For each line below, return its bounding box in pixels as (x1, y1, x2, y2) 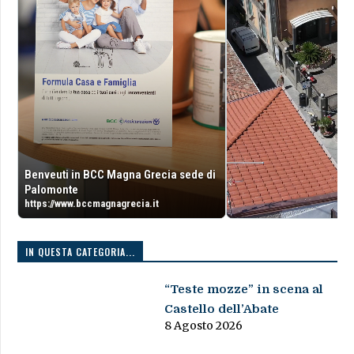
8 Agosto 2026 (164, 318, 243, 333)
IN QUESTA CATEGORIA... (24, 245, 135, 259)
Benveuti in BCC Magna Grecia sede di (24, 168, 216, 183)
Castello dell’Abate (164, 302, 280, 317)
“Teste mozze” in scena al (164, 282, 324, 297)
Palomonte (24, 183, 78, 198)
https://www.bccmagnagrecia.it (24, 198, 159, 210)
